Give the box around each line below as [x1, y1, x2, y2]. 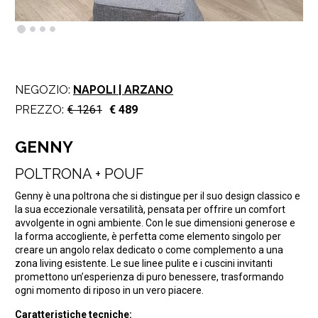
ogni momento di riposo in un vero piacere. [14, 284, 204, 296]
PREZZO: [14, 103, 64, 117]
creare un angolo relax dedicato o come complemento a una [14, 243, 283, 256]
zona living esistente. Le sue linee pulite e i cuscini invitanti [14, 257, 273, 269]
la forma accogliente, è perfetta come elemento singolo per [14, 230, 281, 242]
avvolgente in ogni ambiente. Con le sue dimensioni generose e [14, 216, 295, 229]
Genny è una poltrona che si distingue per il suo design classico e [14, 190, 300, 202]
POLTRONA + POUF [14, 165, 144, 182]
